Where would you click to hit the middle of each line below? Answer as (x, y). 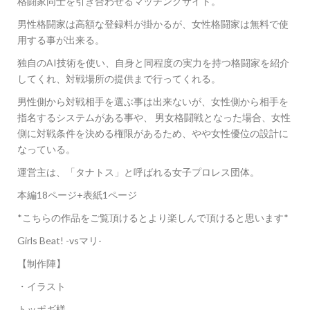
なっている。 (46, 149)
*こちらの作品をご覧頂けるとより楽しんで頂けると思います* (153, 218)
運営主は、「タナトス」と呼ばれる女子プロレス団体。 (138, 172)
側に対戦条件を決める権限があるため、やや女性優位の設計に (153, 133)
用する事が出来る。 (61, 40)
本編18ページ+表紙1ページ (77, 195)
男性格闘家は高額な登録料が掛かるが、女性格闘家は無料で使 (153, 24)
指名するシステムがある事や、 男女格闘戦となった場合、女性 (154, 117)
